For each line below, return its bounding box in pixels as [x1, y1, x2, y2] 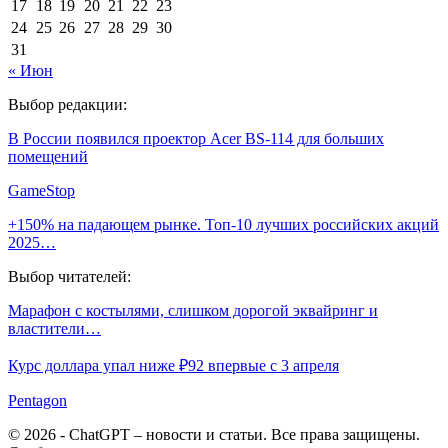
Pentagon [8, 391, 67, 409]
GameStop [8, 181, 75, 199]
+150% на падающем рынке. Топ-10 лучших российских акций [8, 215, 439, 233]
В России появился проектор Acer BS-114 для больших [8, 129, 384, 147]
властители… [8, 319, 101, 337]
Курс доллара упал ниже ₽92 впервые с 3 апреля [8, 356, 339, 374]
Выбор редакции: [8, 95, 127, 113]
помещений [8, 147, 88, 165]
